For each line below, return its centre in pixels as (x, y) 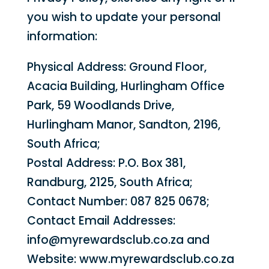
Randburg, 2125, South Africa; (110, 182)
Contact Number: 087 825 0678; (118, 201)
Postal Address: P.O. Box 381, (106, 163)
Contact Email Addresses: (101, 221)
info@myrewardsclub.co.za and (118, 240)
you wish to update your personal (124, 17)
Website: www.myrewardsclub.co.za (130, 259)
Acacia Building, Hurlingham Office (125, 86)
